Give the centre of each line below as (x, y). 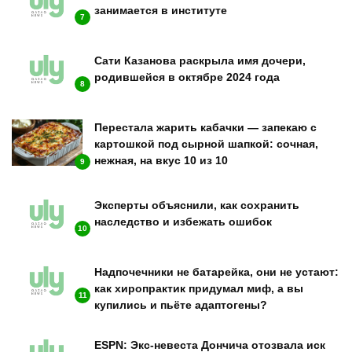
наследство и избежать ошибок (183, 222)
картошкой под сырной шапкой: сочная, (206, 143)
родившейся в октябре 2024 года (187, 77)
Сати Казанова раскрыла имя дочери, (200, 60)
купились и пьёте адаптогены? (181, 305)
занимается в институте (161, 10)
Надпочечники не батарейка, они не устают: (216, 272)
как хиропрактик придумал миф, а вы (199, 289)
